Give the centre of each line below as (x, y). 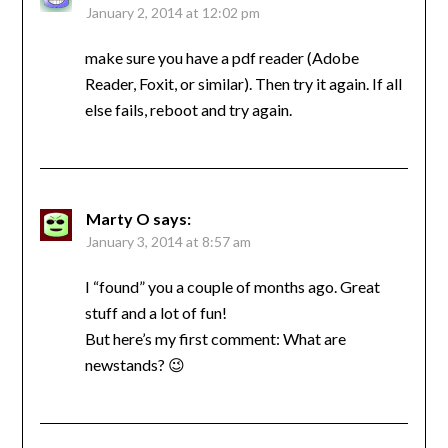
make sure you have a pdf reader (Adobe (221, 58)
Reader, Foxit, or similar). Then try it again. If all (243, 84)
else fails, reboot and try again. (188, 110)
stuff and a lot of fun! (155, 313)
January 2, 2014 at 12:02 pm (172, 13)
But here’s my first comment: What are (215, 339)
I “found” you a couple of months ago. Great (232, 287)
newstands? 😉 (134, 365)
